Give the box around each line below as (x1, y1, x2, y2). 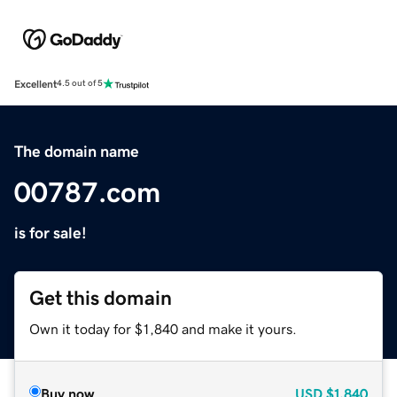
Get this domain (29, 287, 172, 308)
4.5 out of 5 (57, 79, 103, 89)
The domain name (14, 143, 139, 160)
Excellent (14, 78, 57, 90)
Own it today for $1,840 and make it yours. (29, 321, 297, 336)
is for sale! (14, 224, 87, 241)
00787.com (14, 177, 160, 206)
